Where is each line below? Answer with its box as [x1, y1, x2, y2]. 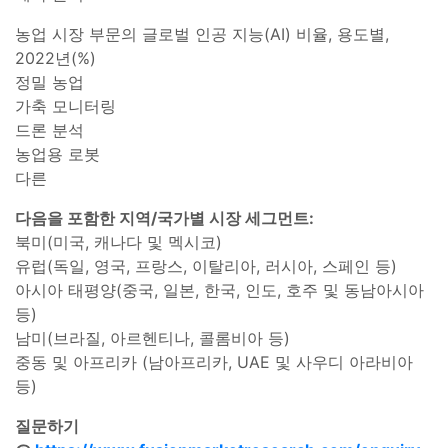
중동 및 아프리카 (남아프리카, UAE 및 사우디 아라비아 [15, 351, 413, 372]
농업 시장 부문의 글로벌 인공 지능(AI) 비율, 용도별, [15, 23, 389, 44]
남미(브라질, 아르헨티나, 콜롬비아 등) [15, 327, 290, 348]
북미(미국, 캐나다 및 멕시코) [15, 231, 222, 252]
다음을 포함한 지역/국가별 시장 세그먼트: [15, 207, 314, 228]
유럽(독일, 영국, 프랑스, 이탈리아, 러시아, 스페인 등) [15, 255, 397, 276]
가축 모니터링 [15, 95, 116, 116]
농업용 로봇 [15, 143, 100, 164]
